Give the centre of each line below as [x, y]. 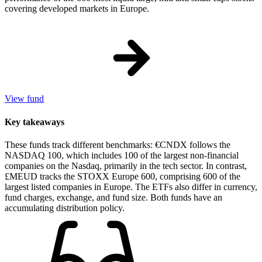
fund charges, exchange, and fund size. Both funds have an [113, 197]
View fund [24, 99]
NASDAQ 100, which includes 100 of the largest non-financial [122, 155]
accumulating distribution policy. [65, 208]
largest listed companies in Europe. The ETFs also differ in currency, [131, 187]
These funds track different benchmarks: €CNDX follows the [118, 144]
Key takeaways [35, 122]
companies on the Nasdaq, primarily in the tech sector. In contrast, [126, 166]
